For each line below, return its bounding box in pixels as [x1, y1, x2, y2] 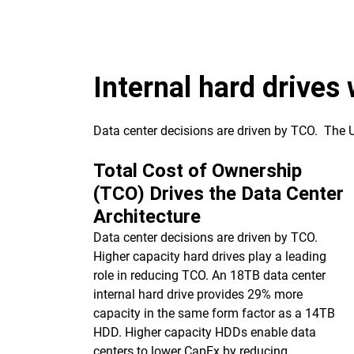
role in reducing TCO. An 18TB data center [93, 268, 326, 283]
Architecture [93, 205, 201, 228]
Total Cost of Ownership [93, 160, 302, 182]
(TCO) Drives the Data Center [93, 183, 344, 205]
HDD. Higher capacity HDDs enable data [93, 325, 316, 340]
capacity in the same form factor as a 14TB [93, 306, 335, 321]
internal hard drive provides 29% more [93, 287, 303, 302]
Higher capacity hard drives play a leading [93, 249, 326, 264]
